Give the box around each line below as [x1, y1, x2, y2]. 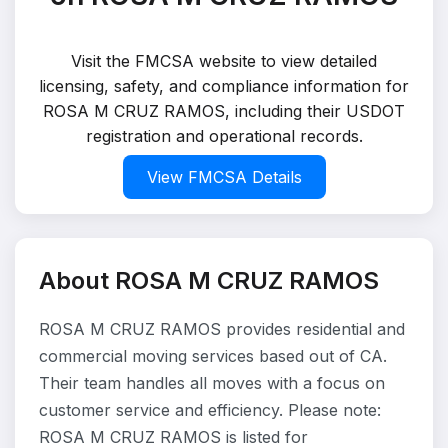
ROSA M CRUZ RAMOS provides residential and [39, 319, 405, 339]
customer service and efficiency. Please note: [39, 400, 381, 420]
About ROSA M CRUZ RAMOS [39, 266, 379, 295]
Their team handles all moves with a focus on [39, 373, 385, 393]
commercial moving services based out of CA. [39, 346, 387, 366]
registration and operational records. [85, 126, 363, 146]
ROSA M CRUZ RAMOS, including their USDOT [43, 101, 405, 121]
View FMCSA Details [146, 167, 302, 187]
